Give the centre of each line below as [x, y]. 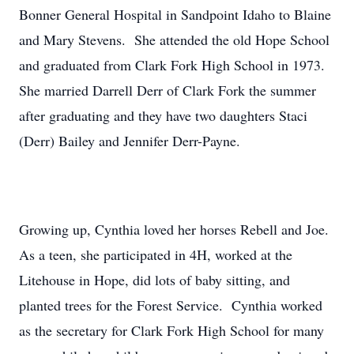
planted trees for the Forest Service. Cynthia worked [171, 305]
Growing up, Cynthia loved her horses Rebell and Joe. [176, 229]
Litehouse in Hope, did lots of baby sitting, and [154, 280]
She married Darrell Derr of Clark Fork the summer [168, 90]
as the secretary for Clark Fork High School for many [171, 330]
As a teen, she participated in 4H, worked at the [156, 254]
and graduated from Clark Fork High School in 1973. [174, 65]
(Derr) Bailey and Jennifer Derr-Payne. [132, 141]
